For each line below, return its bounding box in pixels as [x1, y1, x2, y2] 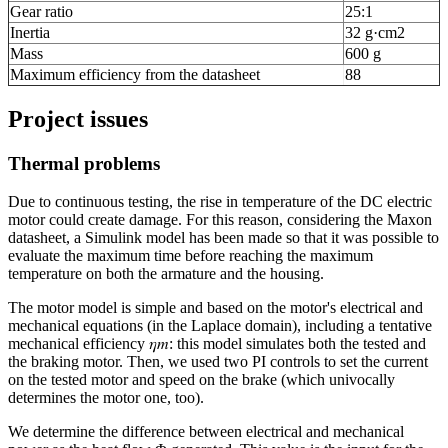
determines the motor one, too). [8, 389, 204, 407]
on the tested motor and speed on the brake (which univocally [8, 371, 395, 389]
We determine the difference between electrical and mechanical [8, 423, 404, 441]
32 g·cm [345, 23, 397, 41]
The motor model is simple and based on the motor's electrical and [8, 299, 423, 317]
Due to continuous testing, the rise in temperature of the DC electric [8, 193, 432, 211]
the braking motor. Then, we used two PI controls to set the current [8, 353, 428, 371]
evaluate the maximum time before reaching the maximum [8, 247, 373, 265]
